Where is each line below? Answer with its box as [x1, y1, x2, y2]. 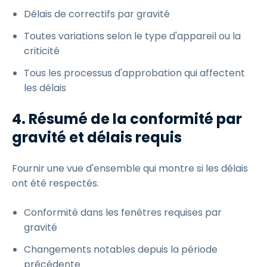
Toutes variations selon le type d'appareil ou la [24, 29, 241, 43]
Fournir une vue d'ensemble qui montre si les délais [12, 162, 248, 175]
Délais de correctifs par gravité [24, 7, 170, 21]
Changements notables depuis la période [24, 243, 218, 256]
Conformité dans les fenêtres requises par [24, 206, 222, 219]
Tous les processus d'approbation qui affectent [24, 66, 245, 80]
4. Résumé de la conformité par [12, 109, 242, 129]
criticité [24, 44, 60, 58]
